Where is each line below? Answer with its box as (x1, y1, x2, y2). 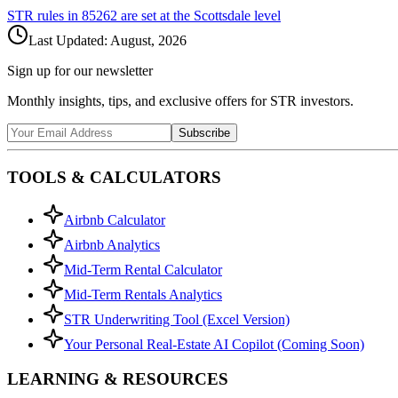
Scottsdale (194, 7, 251, 23)
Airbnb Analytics (64, 237, 160, 253)
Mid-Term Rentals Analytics (64, 287, 222, 303)
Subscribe (179, 125, 230, 139)
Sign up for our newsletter (7, 62, 153, 78)
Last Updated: (28, 32, 110, 48)
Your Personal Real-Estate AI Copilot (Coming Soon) (64, 337, 364, 353)
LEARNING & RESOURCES (7, 370, 228, 389)
